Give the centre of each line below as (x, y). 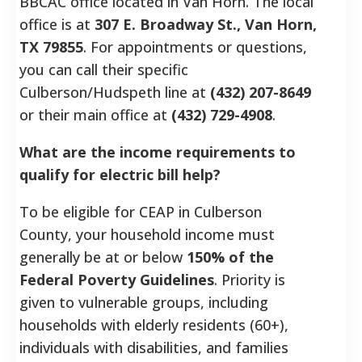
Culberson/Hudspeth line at (115, 92)
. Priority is (250, 279)
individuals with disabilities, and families (154, 347)
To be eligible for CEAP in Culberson (141, 211)
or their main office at (95, 114)
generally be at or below (103, 257)
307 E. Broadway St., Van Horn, (206, 24)
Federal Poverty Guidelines (117, 279)
